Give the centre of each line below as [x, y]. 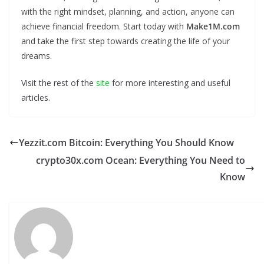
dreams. [37, 56]
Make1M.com [213, 27]
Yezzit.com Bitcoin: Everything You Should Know [126, 143]
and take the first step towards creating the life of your [126, 41]
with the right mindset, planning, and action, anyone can [128, 12]
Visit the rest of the [59, 83]
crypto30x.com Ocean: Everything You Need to [141, 161]
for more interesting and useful [170, 83]
